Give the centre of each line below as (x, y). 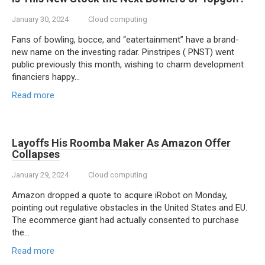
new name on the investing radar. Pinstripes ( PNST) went (123, 52)
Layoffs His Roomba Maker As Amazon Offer (121, 143)
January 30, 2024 (40, 19)
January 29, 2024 (40, 175)
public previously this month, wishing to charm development (128, 64)
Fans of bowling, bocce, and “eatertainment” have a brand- (125, 40)
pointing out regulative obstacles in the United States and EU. (130, 208)
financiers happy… (46, 77)
